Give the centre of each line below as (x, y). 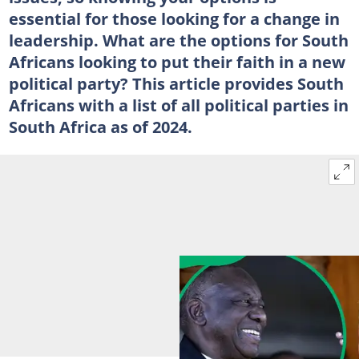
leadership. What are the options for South (178, 40)
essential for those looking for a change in (174, 18)
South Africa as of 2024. (100, 126)
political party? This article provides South (176, 83)
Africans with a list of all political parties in (178, 105)
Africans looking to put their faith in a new (177, 61)
